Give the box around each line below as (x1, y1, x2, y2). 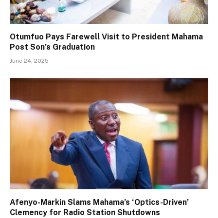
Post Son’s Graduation (10, 42, 95, 52)
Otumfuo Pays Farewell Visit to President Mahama (10, 32, 203, 41)
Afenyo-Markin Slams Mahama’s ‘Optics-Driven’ (10, 198, 189, 207)
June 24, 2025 (10, 57, 49, 64)
